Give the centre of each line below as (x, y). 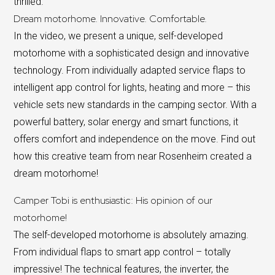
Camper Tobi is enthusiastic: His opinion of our (113, 200)
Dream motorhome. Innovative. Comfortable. (110, 18)
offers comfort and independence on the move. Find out (135, 139)
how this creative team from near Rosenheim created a (133, 156)
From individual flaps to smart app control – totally (122, 252)
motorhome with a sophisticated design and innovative (132, 53)
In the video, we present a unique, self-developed (118, 36)
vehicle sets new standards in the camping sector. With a (135, 104)
